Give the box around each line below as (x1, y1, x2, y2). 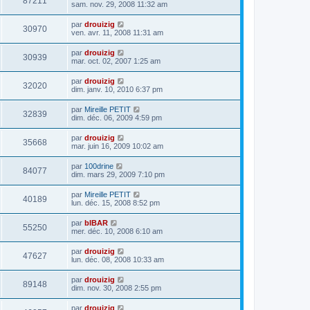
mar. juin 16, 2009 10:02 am (71, 141, 163, 150)
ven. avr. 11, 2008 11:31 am (71, 28, 163, 37)
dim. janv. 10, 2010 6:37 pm (71, 84, 163, 93)
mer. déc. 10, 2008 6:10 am (71, 226, 163, 235)
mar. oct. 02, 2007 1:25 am (71, 56, 161, 65)
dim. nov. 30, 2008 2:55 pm (71, 283, 161, 292)
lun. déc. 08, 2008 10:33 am (71, 255, 164, 264)
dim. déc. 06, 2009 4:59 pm (71, 113, 162, 122)
